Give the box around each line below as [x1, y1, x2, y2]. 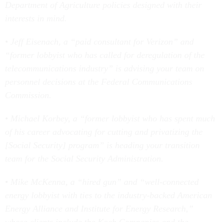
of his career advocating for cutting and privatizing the [5, 127, 203, 137]
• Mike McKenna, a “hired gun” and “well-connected [5, 177, 199, 187]
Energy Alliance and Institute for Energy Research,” [5, 204, 193, 214]
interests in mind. [5, 13, 67, 23]
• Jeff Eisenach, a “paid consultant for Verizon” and [5, 37, 194, 47]
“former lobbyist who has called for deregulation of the [5, 50, 205, 60]
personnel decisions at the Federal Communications [5, 77, 192, 87]
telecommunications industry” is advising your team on [5, 63, 204, 73]
